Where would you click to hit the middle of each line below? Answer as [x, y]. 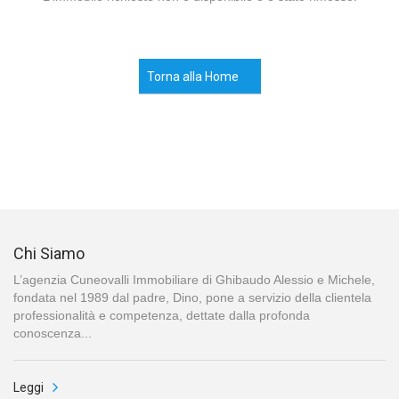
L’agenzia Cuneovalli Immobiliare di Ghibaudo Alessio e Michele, [194, 280]
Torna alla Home [192, 77]
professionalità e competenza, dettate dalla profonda [162, 316]
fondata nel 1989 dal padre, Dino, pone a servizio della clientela [192, 298]
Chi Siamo [49, 254]
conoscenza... [53, 334]
